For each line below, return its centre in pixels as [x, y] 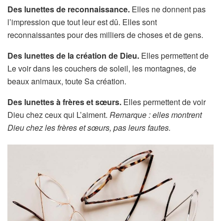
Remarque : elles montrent [156, 115]
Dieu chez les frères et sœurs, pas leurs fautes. [89, 128]
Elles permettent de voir [164, 102]
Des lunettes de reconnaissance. [69, 9]
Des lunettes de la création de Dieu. [73, 56]
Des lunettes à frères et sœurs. [64, 102]
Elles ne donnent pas [168, 9]
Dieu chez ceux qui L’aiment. [58, 115]
